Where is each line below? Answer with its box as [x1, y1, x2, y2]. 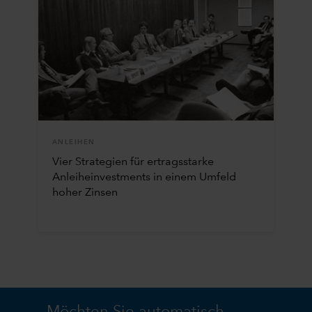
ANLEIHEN [52, 138, 95, 146]
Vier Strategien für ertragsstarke [52, 156, 214, 168]
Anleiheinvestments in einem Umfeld [52, 171, 236, 183]
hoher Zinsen [52, 187, 118, 198]
